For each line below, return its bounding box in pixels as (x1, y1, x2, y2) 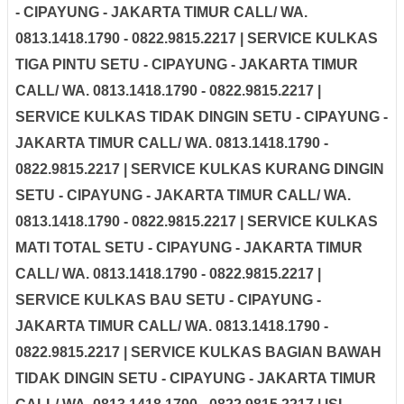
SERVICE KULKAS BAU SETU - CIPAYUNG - (15, 291, 321, 308)
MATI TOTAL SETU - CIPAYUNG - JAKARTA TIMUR (15, 239, 363, 255)
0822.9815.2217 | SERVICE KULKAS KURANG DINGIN (15, 161, 384, 177)
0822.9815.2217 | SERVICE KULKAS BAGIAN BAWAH (15, 344, 381, 360)
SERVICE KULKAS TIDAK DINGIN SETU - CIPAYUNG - (15, 108, 388, 124)
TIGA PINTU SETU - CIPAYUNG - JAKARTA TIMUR (15, 56, 358, 72)
